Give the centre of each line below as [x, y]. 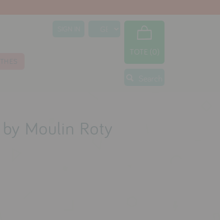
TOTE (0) [144, 52]
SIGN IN [69, 29]
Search [151, 79]
